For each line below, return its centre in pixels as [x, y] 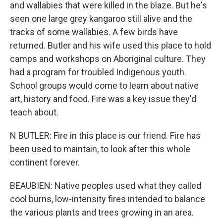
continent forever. [45, 162]
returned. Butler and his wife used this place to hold [111, 45]
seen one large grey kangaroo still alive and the [101, 19]
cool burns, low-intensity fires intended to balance [108, 199]
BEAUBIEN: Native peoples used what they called [106, 186]
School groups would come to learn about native [104, 85]
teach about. [34, 112]
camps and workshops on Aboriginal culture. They [108, 59]
